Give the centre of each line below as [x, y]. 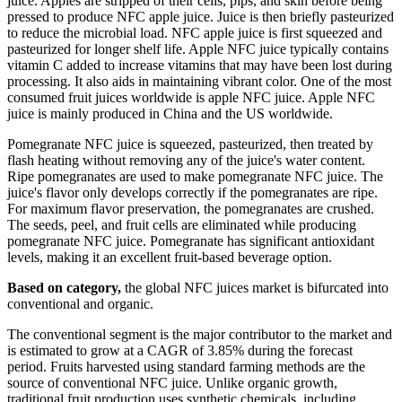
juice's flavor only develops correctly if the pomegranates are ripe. [192, 192]
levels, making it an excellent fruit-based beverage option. [170, 257]
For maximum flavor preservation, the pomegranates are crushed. [191, 208]
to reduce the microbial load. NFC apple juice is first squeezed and [195, 32]
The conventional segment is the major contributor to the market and [200, 334]
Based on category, [64, 287]
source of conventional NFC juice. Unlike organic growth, [172, 382]
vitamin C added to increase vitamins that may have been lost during [200, 65]
